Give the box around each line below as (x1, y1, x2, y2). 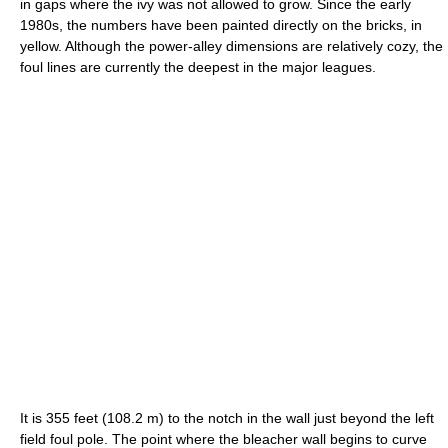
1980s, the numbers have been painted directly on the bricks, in (20, 16, 422, 33)
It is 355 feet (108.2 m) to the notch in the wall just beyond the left (20, 409, 434, 426)
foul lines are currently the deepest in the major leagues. (20, 58, 376, 75)
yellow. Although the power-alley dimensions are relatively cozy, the (20, 37, 443, 54)
